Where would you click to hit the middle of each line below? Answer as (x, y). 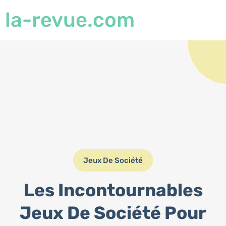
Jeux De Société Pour (113, 213)
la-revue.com (70, 20)
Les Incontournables (113, 190)
